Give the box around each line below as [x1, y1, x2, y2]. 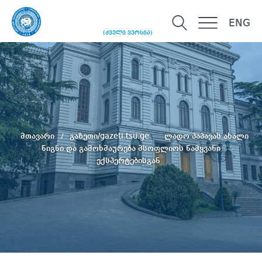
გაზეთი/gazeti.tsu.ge [70, 132, 151, 140]
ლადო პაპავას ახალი [164, 132, 249, 140]
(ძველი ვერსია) [103, 30, 153, 36]
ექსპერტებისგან [96, 156, 160, 165]
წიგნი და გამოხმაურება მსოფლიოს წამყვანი [42, 144, 220, 153]
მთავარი [20, 132, 57, 140]
